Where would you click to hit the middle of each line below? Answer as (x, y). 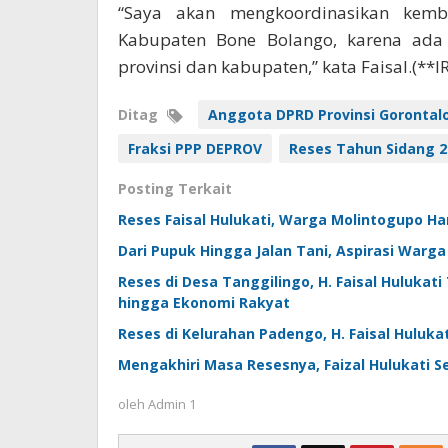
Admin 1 (172, 404)
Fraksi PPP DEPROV (195, 149)
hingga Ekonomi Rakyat (204, 303)
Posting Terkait (175, 189)
